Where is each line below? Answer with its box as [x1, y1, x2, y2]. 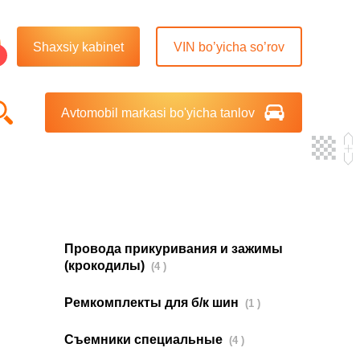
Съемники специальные [64, 333, 226, 347]
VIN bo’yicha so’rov [174, 39, 284, 54]
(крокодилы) [64, 259, 148, 273]
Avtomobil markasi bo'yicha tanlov [61, 105, 255, 120]
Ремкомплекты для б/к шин [64, 296, 242, 310]
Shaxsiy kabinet [33, 39, 124, 54]
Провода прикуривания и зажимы [64, 242, 283, 256]
